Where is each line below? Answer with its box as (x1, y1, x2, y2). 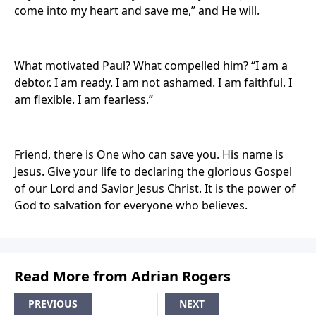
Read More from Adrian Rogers (14, 267, 231, 286)
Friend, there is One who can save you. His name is (14, 147, 284, 162)
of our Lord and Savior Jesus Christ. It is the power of (14, 181, 296, 196)
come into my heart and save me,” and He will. (14, 3, 260, 18)
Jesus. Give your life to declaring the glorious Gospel (14, 164, 292, 179)
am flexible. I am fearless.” (14, 92, 153, 107)
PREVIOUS (28, 297, 78, 310)
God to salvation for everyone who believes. (14, 197, 248, 213)
